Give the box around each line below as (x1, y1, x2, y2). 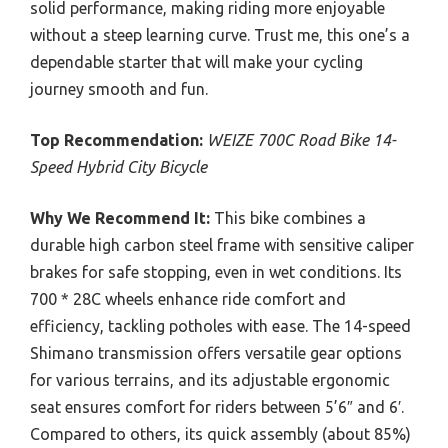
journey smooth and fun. (30, 79, 208, 98)
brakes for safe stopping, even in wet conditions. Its (30, 262, 402, 281)
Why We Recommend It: (30, 208, 210, 227)
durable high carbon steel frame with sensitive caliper (30, 235, 414, 254)
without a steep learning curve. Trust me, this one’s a (30, 25, 410, 44)
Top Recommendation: (30, 130, 203, 149)
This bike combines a (210, 208, 366, 227)
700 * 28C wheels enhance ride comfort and (30, 289, 346, 308)
